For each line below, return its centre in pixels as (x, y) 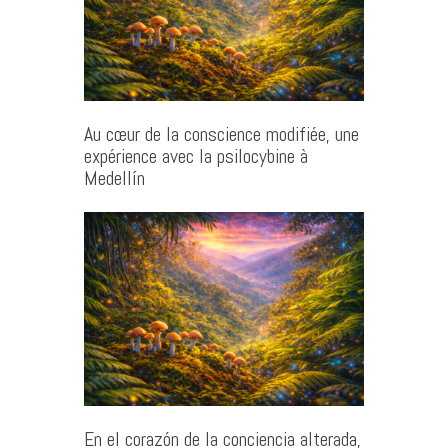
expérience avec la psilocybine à (196, 156)
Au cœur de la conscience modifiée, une (221, 134)
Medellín (114, 178)
